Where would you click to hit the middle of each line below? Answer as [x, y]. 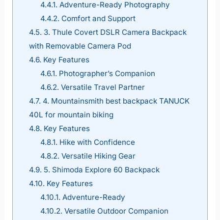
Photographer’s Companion [106, 73]
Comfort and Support [97, 18]
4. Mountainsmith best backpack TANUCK [115, 101]
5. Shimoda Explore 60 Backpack [100, 169]
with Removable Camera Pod [80, 46]
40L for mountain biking [71, 114]
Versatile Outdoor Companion [115, 211]
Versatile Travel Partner [102, 87]
